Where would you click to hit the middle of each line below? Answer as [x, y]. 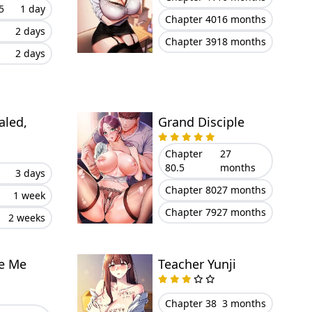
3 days [30, 173]
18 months [241, 41]
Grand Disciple [201, 122]
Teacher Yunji [197, 264]
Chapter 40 [190, 19]
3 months [244, 303]
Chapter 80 [190, 190]
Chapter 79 [190, 212]
